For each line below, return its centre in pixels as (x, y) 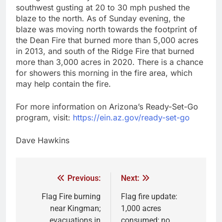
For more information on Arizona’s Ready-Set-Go (107, 107)
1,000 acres (141, 209)
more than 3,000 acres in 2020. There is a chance (110, 62)
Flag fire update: (149, 197)
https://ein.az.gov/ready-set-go (131, 118)
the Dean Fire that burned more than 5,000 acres (107, 40)
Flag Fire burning (71, 197)
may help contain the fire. (63, 84)
